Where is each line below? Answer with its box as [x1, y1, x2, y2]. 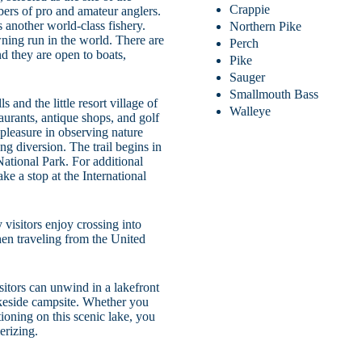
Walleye [229, 103, 271, 118]
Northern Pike [229, 19, 302, 33]
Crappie [229, 2, 271, 16]
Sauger [229, 69, 266, 84]
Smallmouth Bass [229, 86, 319, 101]
